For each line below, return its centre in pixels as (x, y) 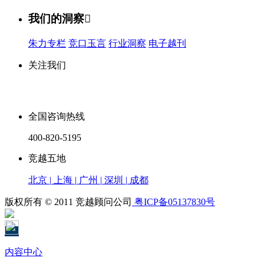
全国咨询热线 (57, 116)
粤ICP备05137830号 (174, 202)
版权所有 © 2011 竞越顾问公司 (68, 202)
